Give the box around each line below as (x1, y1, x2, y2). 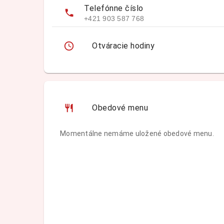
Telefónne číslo (84, 3, 143, 13)
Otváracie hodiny (92, 41, 154, 50)
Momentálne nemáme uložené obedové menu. (60, 129, 214, 137)
